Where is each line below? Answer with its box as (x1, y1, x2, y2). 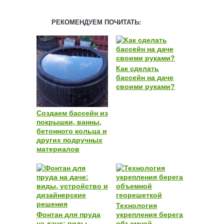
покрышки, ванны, (36, 117, 101, 126)
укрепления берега (116, 210, 183, 218)
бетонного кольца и (36, 126, 107, 135)
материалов (36, 144, 79, 153)
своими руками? (116, 82, 175, 90)
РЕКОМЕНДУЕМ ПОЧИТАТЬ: (51, 18, 141, 26)
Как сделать (116, 64, 159, 72)
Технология (116, 201, 157, 209)
